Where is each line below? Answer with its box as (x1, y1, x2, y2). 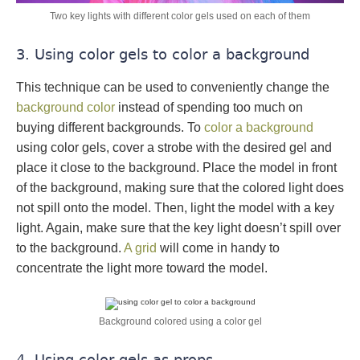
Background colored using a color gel (98, 316, 262, 328)
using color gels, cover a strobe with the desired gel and (16, 141, 332, 155)
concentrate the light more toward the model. (16, 261, 268, 276)
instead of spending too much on (115, 100, 303, 115)
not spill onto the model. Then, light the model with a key (16, 201, 334, 215)
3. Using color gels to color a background (16, 46, 309, 63)
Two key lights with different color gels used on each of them (50, 10, 310, 22)
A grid (124, 241, 157, 256)
